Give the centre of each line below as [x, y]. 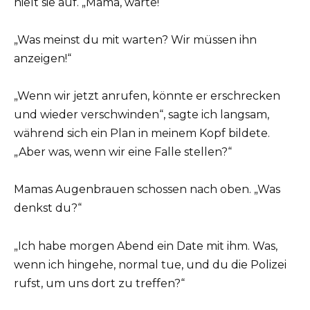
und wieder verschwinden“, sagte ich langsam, [142, 115]
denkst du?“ [48, 208]
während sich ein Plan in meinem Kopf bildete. [142, 134]
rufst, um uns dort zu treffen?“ [99, 283]
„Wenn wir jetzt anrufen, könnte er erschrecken [147, 96]
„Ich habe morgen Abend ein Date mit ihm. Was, [146, 246]
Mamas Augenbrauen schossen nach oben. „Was [147, 190]
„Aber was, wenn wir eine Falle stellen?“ [123, 152]
